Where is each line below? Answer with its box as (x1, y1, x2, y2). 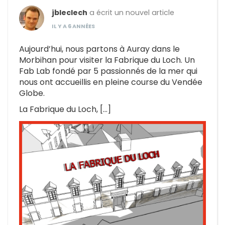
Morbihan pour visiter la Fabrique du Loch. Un (19, 54, 195, 66)
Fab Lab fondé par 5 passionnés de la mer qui (19, 65, 197, 77)
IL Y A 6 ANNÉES (52, 22, 95, 30)
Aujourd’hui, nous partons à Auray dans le (19, 43, 180, 55)
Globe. (19, 87, 45, 99)
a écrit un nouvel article (87, 7, 174, 18)
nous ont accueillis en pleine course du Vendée (19, 76, 202, 88)
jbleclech (52, 7, 87, 18)
